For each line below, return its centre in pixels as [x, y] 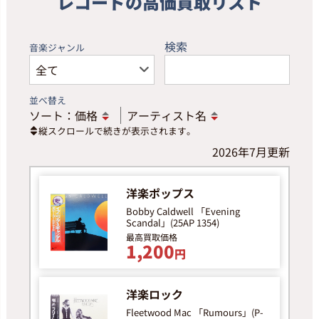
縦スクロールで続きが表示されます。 [117, 131]
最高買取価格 [151, 237]
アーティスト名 [167, 116]
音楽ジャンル [57, 48]
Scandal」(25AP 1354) [172, 223]
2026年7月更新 [251, 152]
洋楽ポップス [160, 193]
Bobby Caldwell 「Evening [183, 211]
